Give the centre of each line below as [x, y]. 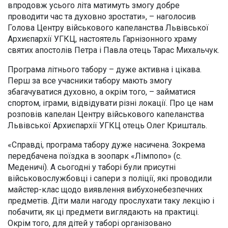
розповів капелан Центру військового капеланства [106, 114]
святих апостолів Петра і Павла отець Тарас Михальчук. [113, 50]
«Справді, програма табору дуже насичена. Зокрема [106, 145]
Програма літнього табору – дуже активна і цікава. [105, 69]
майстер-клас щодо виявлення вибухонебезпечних [105, 189]
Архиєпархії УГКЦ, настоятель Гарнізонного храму [102, 39]
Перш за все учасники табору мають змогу [90, 80]
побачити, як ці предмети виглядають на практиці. [103, 212]
